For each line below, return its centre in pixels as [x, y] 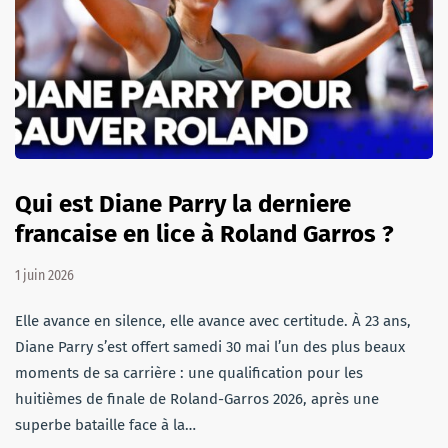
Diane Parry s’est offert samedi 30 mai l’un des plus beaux [210, 346]
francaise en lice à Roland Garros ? [204, 233]
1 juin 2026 [44, 275]
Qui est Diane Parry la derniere [183, 203]
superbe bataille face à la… [105, 424]
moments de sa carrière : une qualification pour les [189, 372]
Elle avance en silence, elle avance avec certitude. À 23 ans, [213, 320]
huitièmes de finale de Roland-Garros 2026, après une [197, 398]
